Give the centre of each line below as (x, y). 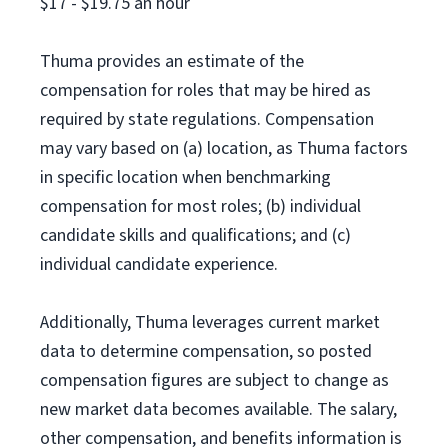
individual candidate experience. (159, 264)
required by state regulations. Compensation (207, 119)
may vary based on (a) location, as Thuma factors (224, 148)
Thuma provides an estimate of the (172, 61)
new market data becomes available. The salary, (218, 409)
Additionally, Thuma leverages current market (210, 322)
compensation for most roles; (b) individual (200, 206)
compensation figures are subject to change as (214, 380)
